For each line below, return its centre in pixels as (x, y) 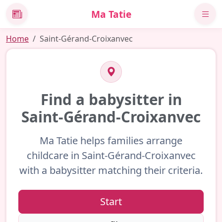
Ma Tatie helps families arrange (111, 140)
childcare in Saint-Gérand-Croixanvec (111, 155)
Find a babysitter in (111, 99)
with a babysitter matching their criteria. (111, 170)
